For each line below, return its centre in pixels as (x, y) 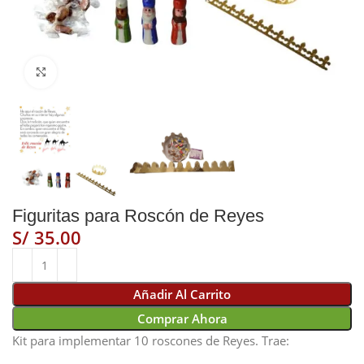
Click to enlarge (100, 72)
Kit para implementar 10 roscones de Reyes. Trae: (151, 341)
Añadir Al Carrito (182, 295)
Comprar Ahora (182, 319)
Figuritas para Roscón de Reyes (139, 216)
